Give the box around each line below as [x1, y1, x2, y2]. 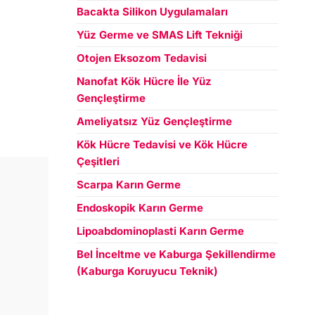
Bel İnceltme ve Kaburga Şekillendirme [76, 247, 276, 261]
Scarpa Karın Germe [76, 178, 181, 191]
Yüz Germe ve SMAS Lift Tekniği [76, 28, 243, 41]
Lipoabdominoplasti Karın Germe [76, 224, 244, 238]
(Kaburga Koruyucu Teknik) [76, 264, 218, 278]
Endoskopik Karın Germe [76, 201, 203, 214]
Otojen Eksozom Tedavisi [76, 51, 207, 65]
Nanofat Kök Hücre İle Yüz [76, 75, 212, 88]
